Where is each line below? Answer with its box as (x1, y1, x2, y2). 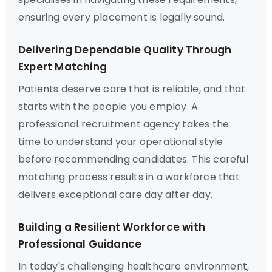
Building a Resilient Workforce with (18, 220, 205, 234)
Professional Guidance (18, 237, 142, 251)
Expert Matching (18, 59, 107, 74)
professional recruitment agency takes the (18, 117, 229, 131)
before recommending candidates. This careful (18, 152, 248, 166)
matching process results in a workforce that (18, 170, 240, 184)
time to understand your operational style (18, 135, 223, 149)
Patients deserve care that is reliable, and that (18, 82, 246, 96)
